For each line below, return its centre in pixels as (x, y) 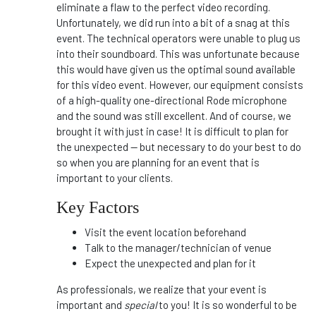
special (140, 305)
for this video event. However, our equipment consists (180, 85)
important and (90, 305)
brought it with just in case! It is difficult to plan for (172, 131)
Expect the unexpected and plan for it (170, 263)
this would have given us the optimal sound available (176, 69)
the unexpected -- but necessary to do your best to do (179, 147)
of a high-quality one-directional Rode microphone (172, 100)
